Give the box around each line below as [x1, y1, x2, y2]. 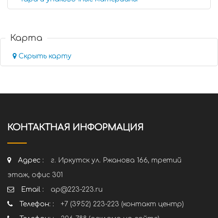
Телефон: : [19, 200, 54, 208]
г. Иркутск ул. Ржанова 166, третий [51, 157, 182, 164]
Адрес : [18, 157, 46, 164]
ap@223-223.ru [51, 186, 103, 193]
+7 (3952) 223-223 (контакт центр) [59, 200, 184, 208]
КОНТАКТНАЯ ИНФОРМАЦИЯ [7, 123, 144, 132]
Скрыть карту [18, 53, 72, 60]
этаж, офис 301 [7, 171, 63, 179]
